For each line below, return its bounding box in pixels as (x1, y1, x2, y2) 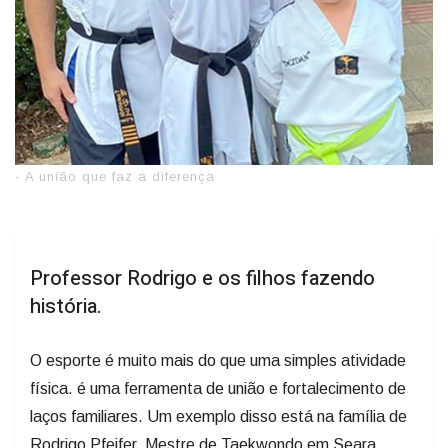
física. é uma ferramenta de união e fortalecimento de (30, 379, 406, 397)
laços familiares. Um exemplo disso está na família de (30, 407, 407, 425)
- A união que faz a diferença (15, 168, 215, 184)
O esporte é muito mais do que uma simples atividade (30, 351, 406, 369)
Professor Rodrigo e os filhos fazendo (30, 263, 375, 293)
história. (30, 291, 102, 321)
